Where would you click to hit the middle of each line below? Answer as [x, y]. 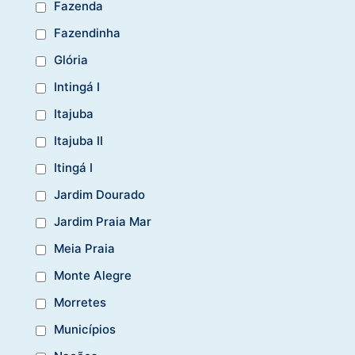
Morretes [80, 302]
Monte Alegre [93, 275]
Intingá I [77, 86]
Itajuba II [78, 140]
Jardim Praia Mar [103, 221]
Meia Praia [84, 248]
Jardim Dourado [99, 194]
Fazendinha [87, 32]
